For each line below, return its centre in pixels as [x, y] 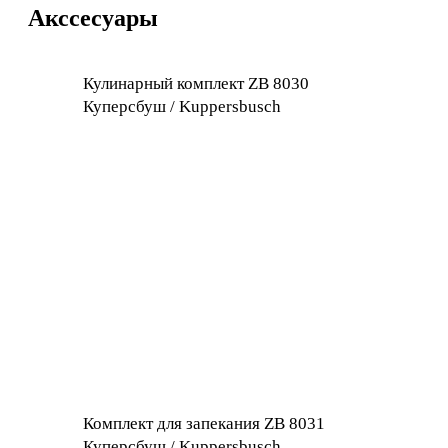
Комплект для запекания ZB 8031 [204, 423]
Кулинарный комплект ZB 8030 [196, 83]
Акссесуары [93, 17]
